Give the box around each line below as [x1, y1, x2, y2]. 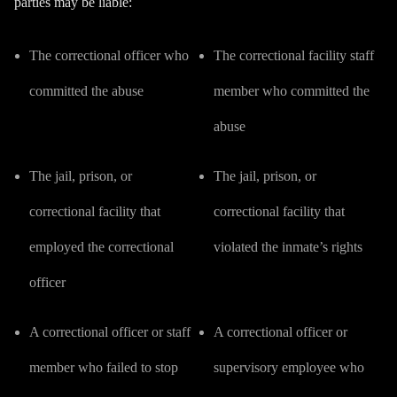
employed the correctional [29, 239, 174, 254]
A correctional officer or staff [29, 324, 191, 339]
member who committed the [213, 83, 370, 98]
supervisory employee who [213, 360, 364, 375]
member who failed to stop [29, 360, 178, 375]
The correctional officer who [29, 48, 189, 63]
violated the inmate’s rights [213, 239, 362, 254]
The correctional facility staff [213, 48, 374, 63]
